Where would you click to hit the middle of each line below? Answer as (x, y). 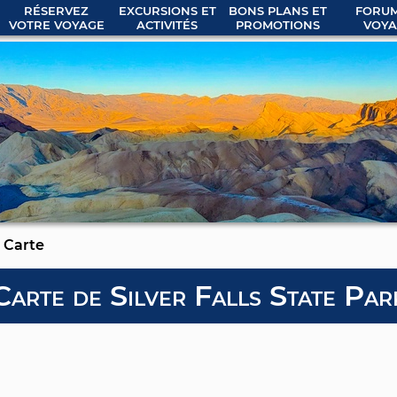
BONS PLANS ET (278, 11)
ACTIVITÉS (167, 25)
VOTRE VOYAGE (56, 25)
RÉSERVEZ (56, 11)
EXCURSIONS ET (167, 11)
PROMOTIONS (278, 25)
